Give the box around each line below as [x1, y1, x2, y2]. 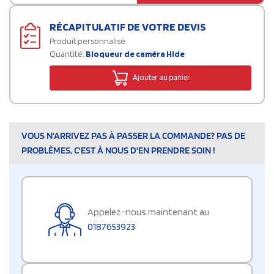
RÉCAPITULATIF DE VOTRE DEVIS [50, 20, 206, 34]
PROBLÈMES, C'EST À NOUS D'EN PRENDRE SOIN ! [21, 144, 215, 157]
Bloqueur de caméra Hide [86, 49, 185, 59]
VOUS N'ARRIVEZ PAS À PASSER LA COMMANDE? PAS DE [21, 130, 245, 142]
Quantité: [50, 49, 84, 59]
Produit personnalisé [50, 36, 125, 46]
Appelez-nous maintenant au [87, 206, 209, 218]
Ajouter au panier [131, 72, 190, 82]
